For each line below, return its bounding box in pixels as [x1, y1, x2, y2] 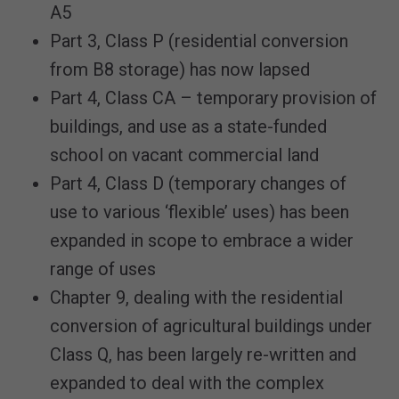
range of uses [50, 258, 156, 280]
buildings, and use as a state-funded [50, 116, 327, 137]
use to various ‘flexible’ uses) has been [50, 201, 349, 223]
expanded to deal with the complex [50, 372, 324, 394]
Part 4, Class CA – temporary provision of [50, 87, 377, 109]
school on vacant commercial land [50, 144, 319, 166]
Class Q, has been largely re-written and [50, 344, 356, 365]
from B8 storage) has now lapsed [50, 59, 310, 80]
